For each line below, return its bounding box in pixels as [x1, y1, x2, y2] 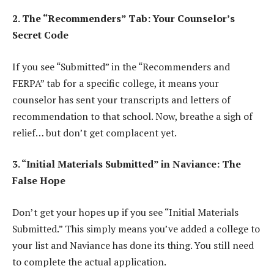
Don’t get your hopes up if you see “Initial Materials [12, 205, 239, 219]
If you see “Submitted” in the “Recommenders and [12, 59, 230, 73]
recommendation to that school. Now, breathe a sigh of [12, 109, 253, 123]
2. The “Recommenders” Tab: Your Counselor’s [12, 12, 235, 26]
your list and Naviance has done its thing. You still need [12, 238, 254, 252]
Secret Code [12, 28, 68, 42]
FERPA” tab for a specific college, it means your [12, 76, 219, 90]
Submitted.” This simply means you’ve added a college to [12, 221, 260, 235]
